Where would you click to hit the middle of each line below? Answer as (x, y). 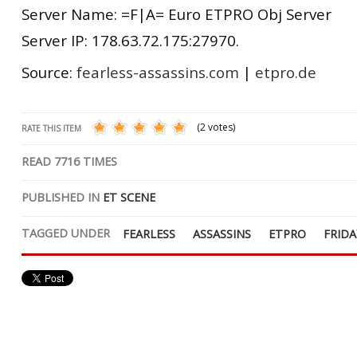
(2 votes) (216, 127)
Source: (49, 72)
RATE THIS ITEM (51, 128)
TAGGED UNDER (66, 233)
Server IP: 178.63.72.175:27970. (130, 40)
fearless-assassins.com (158, 72)
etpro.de (286, 72)
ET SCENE (129, 197)
